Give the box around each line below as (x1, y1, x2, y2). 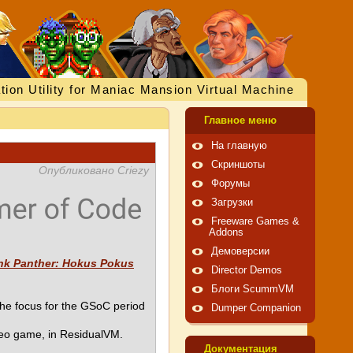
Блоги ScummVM (211, 284, 294, 295)
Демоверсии (211, 246, 269, 257)
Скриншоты (211, 159, 265, 170)
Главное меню (204, 115, 277, 126)
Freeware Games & (211, 216, 299, 227)
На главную (211, 140, 267, 151)
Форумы (211, 178, 250, 189)
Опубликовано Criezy (39, 164, 149, 176)
